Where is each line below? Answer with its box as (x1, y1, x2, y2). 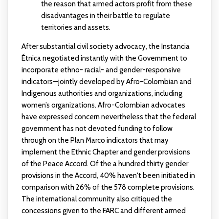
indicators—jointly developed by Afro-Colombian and (21, 77, 192, 87)
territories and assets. (41, 23, 110, 32)
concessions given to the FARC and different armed (21, 206, 186, 216)
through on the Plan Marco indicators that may (21, 136, 169, 145)
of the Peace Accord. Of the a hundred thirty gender (21, 159, 188, 169)
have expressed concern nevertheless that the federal (21, 112, 196, 122)
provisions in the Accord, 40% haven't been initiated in (21, 171, 195, 180)
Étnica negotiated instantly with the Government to (21, 54, 187, 63)
